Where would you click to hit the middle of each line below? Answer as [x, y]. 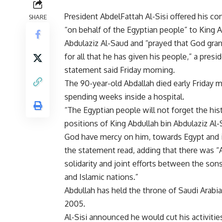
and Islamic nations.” [101, 177]
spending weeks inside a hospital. [124, 97]
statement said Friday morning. [120, 70]
